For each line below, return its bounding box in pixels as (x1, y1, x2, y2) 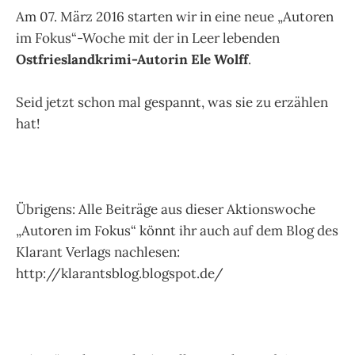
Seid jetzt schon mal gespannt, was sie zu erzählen (16, 94, 328, 112)
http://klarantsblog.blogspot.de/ (16, 265, 223, 283)
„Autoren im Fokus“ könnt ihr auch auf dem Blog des (16, 222, 338, 240)
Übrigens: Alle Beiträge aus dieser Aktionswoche (16, 200, 315, 219)
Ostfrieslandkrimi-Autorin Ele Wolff (16, 50, 248, 68)
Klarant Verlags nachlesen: (16, 243, 180, 261)
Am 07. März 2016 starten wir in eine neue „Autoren (16, 7, 334, 25)
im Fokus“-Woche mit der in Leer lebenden (16, 29, 280, 47)
